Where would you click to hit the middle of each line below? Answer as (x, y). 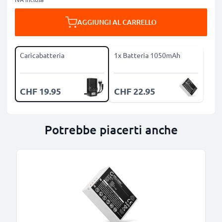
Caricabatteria (42, 55)
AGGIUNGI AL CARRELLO (117, 22)
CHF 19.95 (40, 91)
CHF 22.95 (135, 91)
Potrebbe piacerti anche (111, 130)
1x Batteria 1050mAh (147, 55)
